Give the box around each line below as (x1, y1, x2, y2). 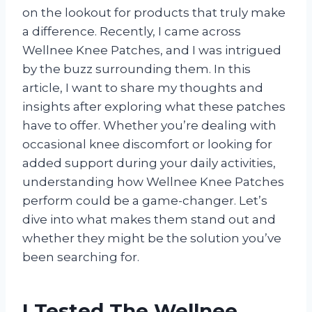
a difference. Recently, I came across (22, 24, 241, 38)
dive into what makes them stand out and (22, 212, 276, 226)
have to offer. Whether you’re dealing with (22, 118, 276, 132)
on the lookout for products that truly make (22, 5, 286, 19)
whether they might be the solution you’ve (22, 231, 281, 245)
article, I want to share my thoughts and (22, 80, 263, 95)
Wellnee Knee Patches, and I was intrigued (22, 42, 281, 57)
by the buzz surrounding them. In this (22, 61, 251, 76)
